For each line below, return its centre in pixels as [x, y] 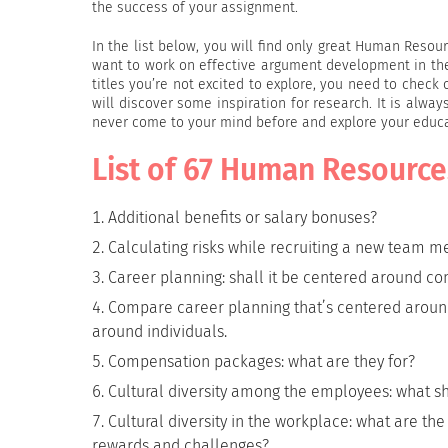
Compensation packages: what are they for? [261, 361]
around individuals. [159, 331]
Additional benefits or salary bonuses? [242, 217]
